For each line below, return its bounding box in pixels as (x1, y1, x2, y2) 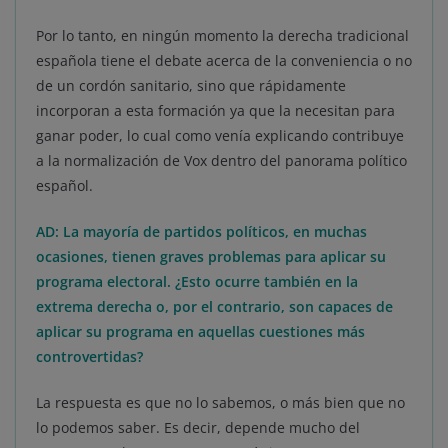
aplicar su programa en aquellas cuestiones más (36, 322, 365, 342)
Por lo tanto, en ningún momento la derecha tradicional (36, 26, 409, 46)
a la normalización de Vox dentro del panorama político (36, 151, 407, 171)
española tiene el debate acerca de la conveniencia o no (36, 51, 412, 71)
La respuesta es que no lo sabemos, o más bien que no (36, 393, 405, 413)
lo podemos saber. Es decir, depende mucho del (36, 418, 360, 438)
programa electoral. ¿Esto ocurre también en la (36, 272, 358, 292)
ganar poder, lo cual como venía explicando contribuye (36, 126, 404, 146)
